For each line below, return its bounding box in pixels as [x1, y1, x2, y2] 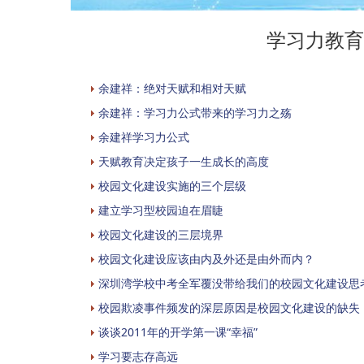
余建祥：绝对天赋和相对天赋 [98, 80, 246, 96]
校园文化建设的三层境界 [98, 226, 223, 242]
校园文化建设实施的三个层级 [98, 177, 246, 193]
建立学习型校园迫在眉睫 [98, 201, 223, 218]
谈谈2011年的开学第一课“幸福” [98, 323, 258, 340]
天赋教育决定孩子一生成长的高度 [98, 153, 269, 169]
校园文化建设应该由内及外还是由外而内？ [98, 250, 314, 266]
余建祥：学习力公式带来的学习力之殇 [98, 104, 292, 120]
